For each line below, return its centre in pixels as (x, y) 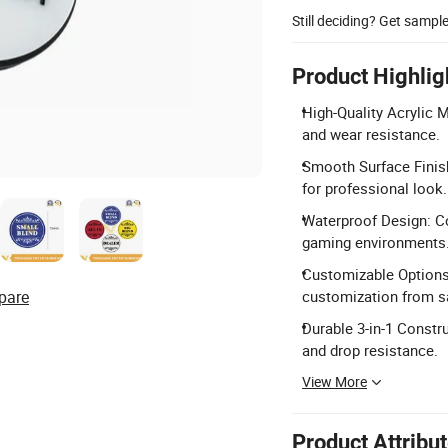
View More (334, 381)
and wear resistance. (371, 134)
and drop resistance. (370, 350)
